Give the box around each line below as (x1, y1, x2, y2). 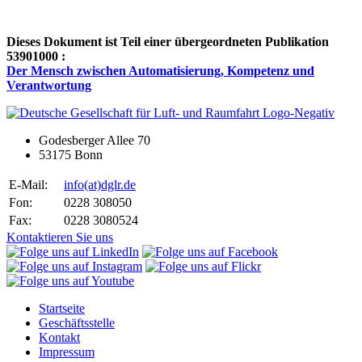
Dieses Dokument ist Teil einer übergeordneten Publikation (6, 34, 329, 48)
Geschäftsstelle (39, 315, 115, 330)
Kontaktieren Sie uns (6, 229, 113, 244)
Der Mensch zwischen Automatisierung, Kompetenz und (6, 63, 314, 78)
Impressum (39, 344, 95, 359)
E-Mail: (9, 177, 61, 192)
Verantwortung (6, 78, 91, 92)
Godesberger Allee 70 (39, 133, 150, 147)
